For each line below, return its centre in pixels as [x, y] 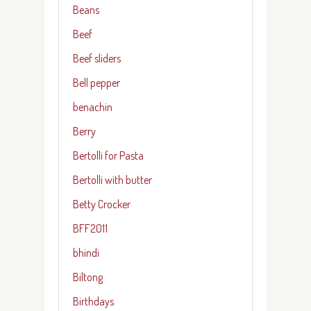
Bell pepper [96, 82]
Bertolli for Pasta [108, 155]
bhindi [86, 252]
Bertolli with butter [112, 179]
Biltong [88, 277]
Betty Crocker [102, 204]
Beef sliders [97, 58]
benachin [93, 107]
